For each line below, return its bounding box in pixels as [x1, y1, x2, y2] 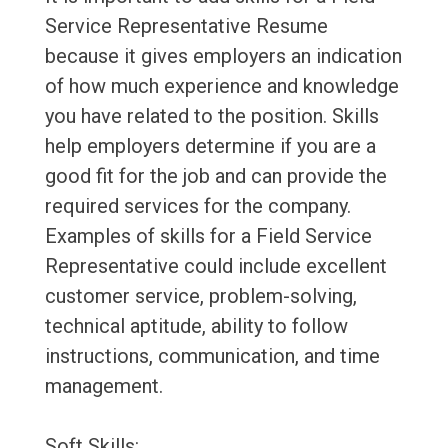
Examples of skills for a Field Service [44, 224, 372, 249]
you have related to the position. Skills [44, 104, 379, 129]
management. [44, 374, 163, 399]
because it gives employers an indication [44, 44, 402, 69]
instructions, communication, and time [44, 344, 380, 369]
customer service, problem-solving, [44, 284, 357, 309]
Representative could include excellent [44, 254, 387, 279]
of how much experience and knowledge [44, 74, 399, 99]
